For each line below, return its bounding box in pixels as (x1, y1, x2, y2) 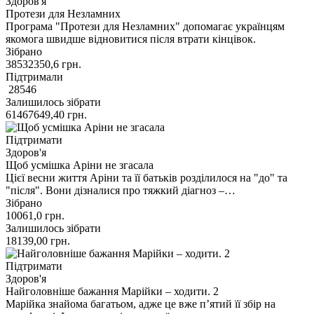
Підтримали (6, 70, 63, 83)
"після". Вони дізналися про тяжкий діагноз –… (6, 184, 235, 196)
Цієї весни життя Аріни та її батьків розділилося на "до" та (6, 171, 287, 184)
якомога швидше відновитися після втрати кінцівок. (6, 32, 256, 45)
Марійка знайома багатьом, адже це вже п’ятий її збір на (6, 297, 275, 310)
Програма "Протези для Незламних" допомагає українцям (6, 20, 285, 32)
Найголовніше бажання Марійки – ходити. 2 (6, 285, 219, 297)
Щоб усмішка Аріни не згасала (6, 158, 153, 171)
